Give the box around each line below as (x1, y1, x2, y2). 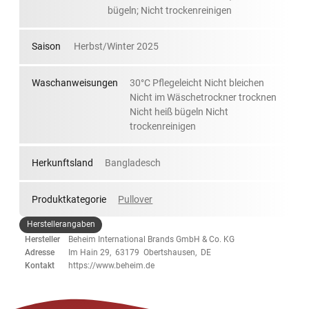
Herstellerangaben (26, 219, 95, 230)
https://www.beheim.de (68, 260, 155, 270)
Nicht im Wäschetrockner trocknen (130, 92, 277, 103)
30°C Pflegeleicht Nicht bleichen (130, 77, 265, 89)
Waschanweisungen (31, 77, 118, 89)
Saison (31, 41, 61, 52)
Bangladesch (105, 157, 161, 168)
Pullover (118, 193, 153, 205)
